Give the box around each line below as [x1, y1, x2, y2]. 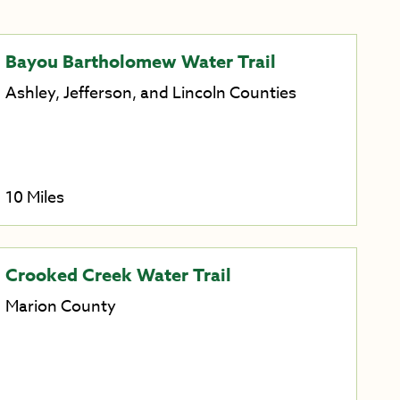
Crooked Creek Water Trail [4, 262, 231, 287]
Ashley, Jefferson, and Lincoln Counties [4, 81, 296, 106]
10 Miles [4, 185, 64, 210]
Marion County [4, 294, 116, 319]
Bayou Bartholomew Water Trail [4, 49, 276, 74]
